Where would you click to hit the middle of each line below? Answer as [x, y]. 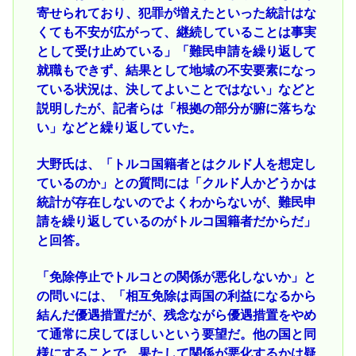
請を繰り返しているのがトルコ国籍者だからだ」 [176, 222]
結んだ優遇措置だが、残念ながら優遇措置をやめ [176, 315]
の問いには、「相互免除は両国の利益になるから [176, 296]
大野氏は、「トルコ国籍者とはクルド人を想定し [176, 164]
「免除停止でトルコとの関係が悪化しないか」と [176, 277]
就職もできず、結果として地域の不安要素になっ [176, 70]
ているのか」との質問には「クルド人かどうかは [176, 184]
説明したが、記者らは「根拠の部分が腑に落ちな [176, 108]
